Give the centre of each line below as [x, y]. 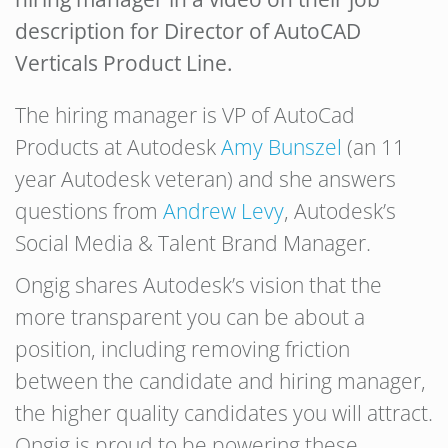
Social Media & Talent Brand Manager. [193, 243]
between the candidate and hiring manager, [220, 381]
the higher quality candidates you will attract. [224, 413]
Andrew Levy [223, 211]
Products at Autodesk [118, 147]
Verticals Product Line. [124, 63]
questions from [89, 211]
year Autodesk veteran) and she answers [205, 179]
